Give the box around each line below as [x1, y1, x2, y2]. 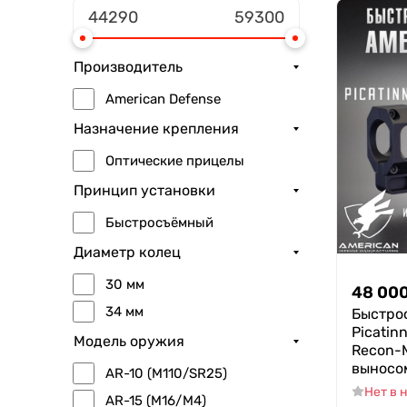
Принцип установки [74, 182, 215, 200]
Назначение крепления [74, 120, 239, 138]
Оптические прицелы [105, 152, 244, 169]
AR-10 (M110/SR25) [105, 364, 227, 382]
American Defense [105, 90, 221, 107]
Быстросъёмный [105, 213, 213, 231]
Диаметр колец [74, 243, 181, 262]
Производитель [74, 58, 183, 76]
